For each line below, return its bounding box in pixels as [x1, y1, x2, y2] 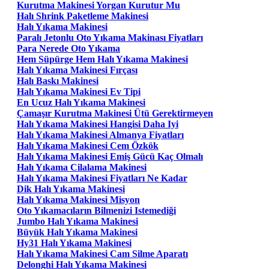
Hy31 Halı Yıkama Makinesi [17, 237, 131, 248]
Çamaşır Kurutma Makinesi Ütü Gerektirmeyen [17, 107, 213, 118]
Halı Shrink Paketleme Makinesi [17, 10, 148, 21]
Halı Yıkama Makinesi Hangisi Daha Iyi [17, 118, 178, 129]
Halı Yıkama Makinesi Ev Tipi [17, 86, 141, 97]
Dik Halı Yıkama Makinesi [17, 183, 125, 194]
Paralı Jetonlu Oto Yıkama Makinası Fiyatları [17, 32, 203, 43]
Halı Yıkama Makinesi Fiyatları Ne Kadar [17, 172, 187, 183]
